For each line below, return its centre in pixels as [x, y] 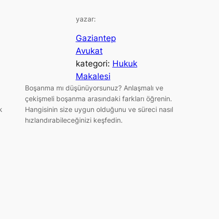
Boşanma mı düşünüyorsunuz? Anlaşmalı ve [94, 88]
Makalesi [93, 76]
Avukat [89, 51]
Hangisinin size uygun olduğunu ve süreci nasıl [99, 109]
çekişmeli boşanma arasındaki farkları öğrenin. [98, 98]
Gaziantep [96, 38]
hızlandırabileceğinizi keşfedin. [74, 120]
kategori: [94, 63]
